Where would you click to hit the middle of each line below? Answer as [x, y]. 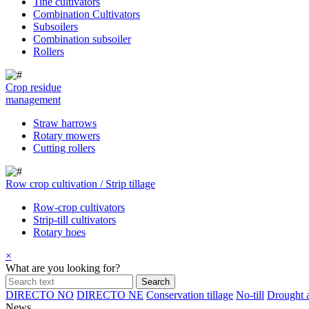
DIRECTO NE [110, 295]
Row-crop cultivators [79, 207]
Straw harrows [65, 123]
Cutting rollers [64, 148]
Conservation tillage [190, 295]
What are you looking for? [63, 268]
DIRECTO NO [40, 295]
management [33, 100]
